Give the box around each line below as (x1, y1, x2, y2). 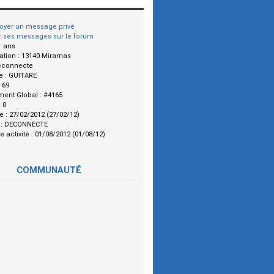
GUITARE (9, 72, 37, 80)
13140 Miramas (21, 52, 71, 61)
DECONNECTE (4, 120, 48, 129)
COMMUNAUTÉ (17, 165, 81, 176)
